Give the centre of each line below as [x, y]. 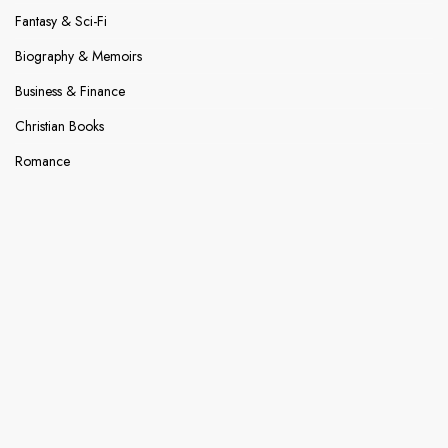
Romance [42, 161]
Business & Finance [70, 91]
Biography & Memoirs [78, 56]
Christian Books [59, 126]
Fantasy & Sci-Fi [61, 21]
